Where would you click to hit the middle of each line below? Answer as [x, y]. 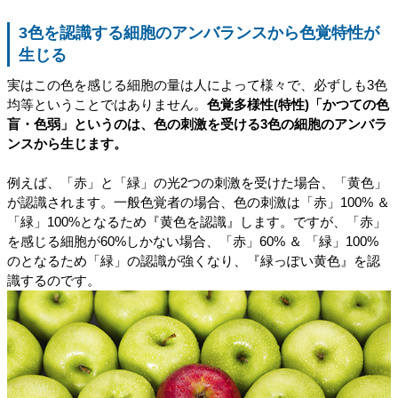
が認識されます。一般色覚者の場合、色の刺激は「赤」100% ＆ [199, 202]
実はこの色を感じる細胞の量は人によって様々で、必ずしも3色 [197, 85]
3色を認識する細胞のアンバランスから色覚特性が [199, 32]
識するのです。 [54, 280]
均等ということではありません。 [107, 104]
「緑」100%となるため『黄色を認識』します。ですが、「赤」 [197, 222]
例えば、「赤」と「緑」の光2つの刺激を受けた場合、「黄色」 [197, 183]
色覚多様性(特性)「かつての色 [298, 104]
